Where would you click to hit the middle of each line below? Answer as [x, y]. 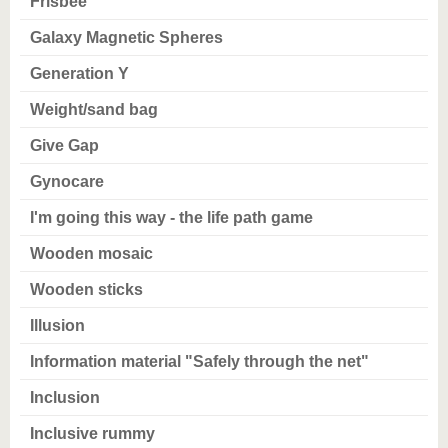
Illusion [57, 325]
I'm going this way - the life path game [171, 217]
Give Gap [64, 145]
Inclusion [65, 397]
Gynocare [67, 181]
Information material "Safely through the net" [199, 361]
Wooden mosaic [91, 253]
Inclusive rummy [92, 433]
